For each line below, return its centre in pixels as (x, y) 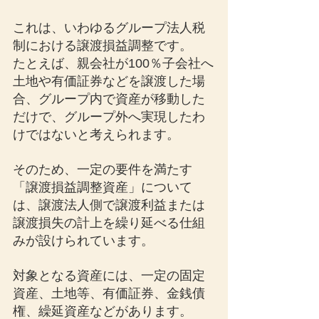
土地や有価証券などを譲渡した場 (109, 81)
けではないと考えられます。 (96, 135)
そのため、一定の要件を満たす (103, 169)
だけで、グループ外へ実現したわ (109, 117)
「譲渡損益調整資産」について (103, 187)
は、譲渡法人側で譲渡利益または (109, 205)
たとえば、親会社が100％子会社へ (113, 63)
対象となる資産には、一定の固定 (109, 276)
